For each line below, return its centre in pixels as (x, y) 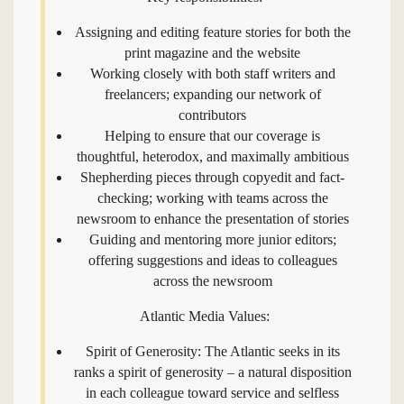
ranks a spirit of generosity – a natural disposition (212, 372)
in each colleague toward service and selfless (212, 393)
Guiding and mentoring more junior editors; (212, 239)
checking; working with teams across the (212, 198)
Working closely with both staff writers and (212, 73)
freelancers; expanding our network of (212, 94)
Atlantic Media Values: (204, 316)
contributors (212, 115)
